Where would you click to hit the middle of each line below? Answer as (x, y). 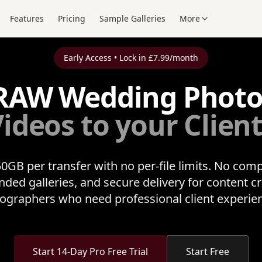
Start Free (207, 251)
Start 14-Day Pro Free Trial (90, 251)
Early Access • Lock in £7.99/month (131, 58)
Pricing (72, 18)
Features (27, 18)
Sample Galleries (133, 18)
